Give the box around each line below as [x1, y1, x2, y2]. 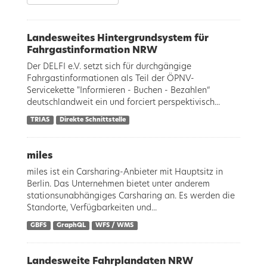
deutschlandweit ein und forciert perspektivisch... [27, 98, 220, 107]
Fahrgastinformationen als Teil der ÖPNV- [27, 74, 194, 83]
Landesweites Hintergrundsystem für [27, 33, 209, 43]
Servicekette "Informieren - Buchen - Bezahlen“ [27, 86, 210, 95]
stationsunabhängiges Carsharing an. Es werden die [27, 192, 235, 200]
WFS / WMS [95, 222, 134, 228]
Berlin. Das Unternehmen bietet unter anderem [27, 180, 210, 188]
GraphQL [56, 222, 86, 228]
